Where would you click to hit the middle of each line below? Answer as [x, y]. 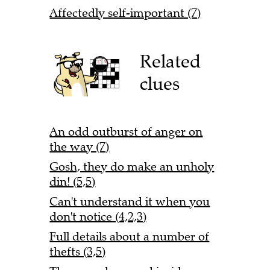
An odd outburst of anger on [126, 131]
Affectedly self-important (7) [125, 13]
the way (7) [80, 146]
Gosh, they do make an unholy [132, 166]
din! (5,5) [73, 181]
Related [171, 61]
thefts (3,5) [78, 251]
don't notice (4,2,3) [98, 216]
